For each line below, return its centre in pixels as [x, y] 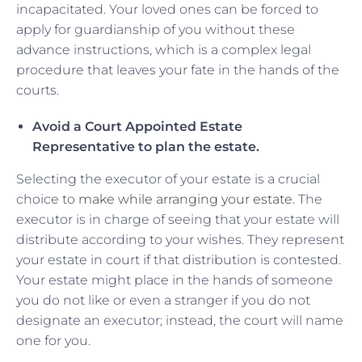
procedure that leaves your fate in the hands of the [178, 69]
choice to [47, 199]
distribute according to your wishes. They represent [180, 239]
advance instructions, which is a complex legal [164, 49]
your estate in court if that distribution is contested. [179, 259]
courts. [38, 90]
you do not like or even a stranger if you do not [163, 300]
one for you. [53, 340]
